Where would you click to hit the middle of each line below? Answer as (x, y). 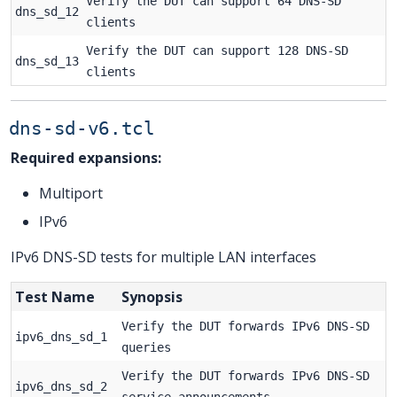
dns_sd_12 (47, 11)
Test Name (55, 296)
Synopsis (152, 296)
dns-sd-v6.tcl (82, 128)
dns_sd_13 (47, 61)
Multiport (71, 193)
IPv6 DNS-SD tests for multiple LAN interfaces (163, 257)
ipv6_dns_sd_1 (61, 336)
